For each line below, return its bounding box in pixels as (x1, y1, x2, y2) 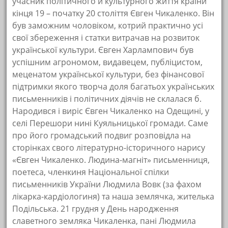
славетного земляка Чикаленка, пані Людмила (12, 215, 196, 227)
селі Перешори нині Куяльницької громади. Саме (12, 118, 209, 129)
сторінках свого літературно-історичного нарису (12, 142, 206, 154)
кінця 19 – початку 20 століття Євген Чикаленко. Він (12, 8, 215, 19)
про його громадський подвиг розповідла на (12, 130, 191, 141)
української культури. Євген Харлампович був (12, 44, 194, 56)
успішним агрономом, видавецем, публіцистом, (12, 56, 203, 68)
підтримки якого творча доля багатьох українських (12, 81, 215, 93)
